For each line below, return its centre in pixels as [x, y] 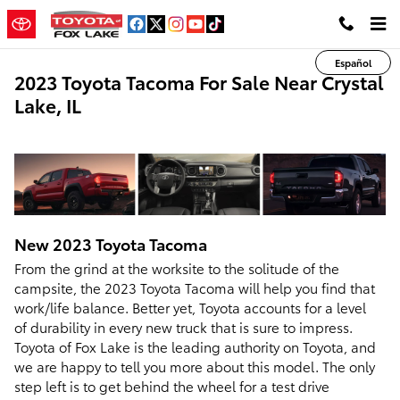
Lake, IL [48, 105]
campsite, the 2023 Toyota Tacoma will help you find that [195, 287]
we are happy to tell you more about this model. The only [195, 366]
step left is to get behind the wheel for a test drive [172, 385]
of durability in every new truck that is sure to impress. [183, 326]
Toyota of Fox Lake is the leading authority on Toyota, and [195, 346]
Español [353, 62]
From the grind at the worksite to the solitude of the [177, 267]
